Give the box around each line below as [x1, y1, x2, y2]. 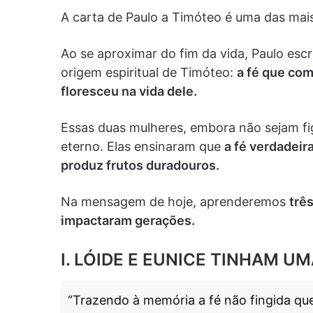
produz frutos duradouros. [61, 158, 219, 173]
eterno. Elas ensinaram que [61, 139, 224, 154]
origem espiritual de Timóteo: [61, 65, 237, 80]
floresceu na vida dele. [61, 84, 197, 99]
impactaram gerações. [61, 213, 195, 228]
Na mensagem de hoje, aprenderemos [61, 194, 289, 210]
